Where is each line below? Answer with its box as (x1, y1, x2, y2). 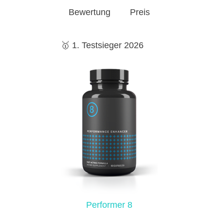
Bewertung (68, 7, 110, 17)
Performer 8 (86, 200, 132, 210)
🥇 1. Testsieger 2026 (60, 40, 144, 50)
